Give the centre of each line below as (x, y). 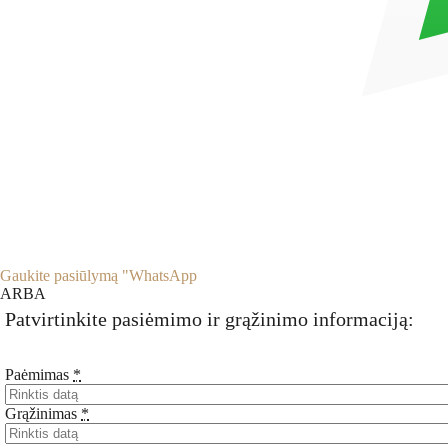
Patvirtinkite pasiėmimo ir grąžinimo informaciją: (209, 318)
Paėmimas (37, 374)
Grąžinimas (41, 413)
